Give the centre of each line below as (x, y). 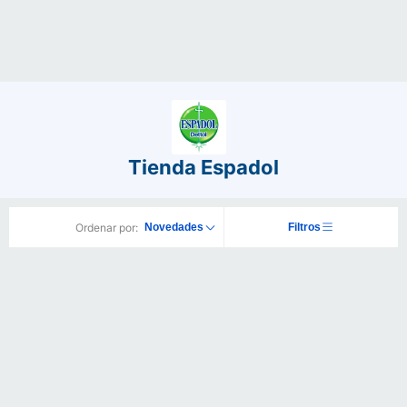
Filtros (304, 227)
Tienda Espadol (203, 167)
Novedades (174, 227)
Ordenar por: (107, 227)
